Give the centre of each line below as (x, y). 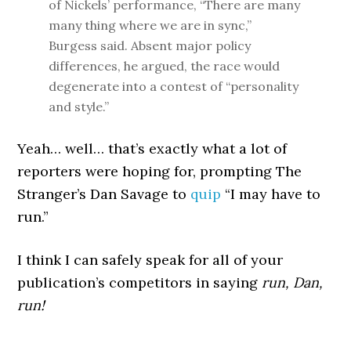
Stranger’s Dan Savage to (104, 194)
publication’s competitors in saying (140, 282)
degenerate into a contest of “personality (174, 86)
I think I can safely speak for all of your (150, 260)
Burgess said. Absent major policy (150, 45)
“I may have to (271, 194)
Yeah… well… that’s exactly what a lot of (152, 148)
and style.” (79, 107)
